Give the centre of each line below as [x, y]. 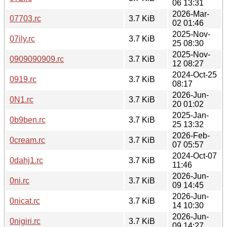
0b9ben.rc [28, 120]
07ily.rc [22, 39]
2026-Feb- [191, 135]
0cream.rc [27, 140]
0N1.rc [22, 99]
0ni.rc [20, 180]
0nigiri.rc [25, 221]
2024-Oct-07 [195, 156]
